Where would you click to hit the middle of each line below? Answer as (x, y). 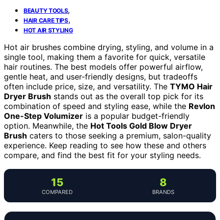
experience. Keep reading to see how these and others (105, 145)
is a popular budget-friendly (136, 116)
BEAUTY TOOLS (46, 10)
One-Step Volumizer (43, 116)
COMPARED (57, 192)
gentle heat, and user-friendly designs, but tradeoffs (101, 76)
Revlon (202, 106)
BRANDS (163, 192)
